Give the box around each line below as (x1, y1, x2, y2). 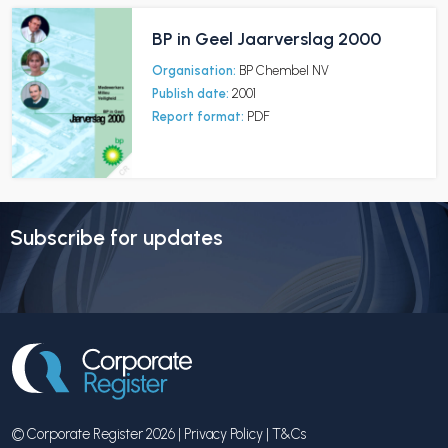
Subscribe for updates (10, 224, 223, 250)
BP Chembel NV (239, 63, 329, 78)
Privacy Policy (184, 424, 263, 443)
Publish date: (152, 86, 229, 101)
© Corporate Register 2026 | (12, 424, 184, 443)
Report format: (152, 109, 244, 124)
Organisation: (152, 63, 236, 78)
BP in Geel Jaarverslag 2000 (152, 28, 381, 49)
